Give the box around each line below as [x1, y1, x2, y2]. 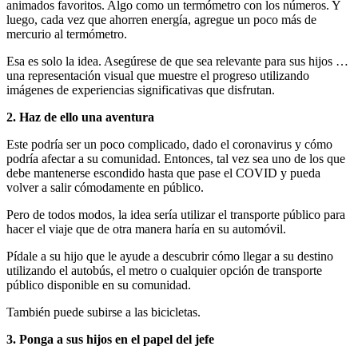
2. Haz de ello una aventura [6, 109, 154, 124]
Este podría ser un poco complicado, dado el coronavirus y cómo [6, 137, 332, 151]
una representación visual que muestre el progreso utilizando [6, 68, 309, 82]
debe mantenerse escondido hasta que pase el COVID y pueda [6, 165, 320, 180]
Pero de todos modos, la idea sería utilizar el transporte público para [6, 207, 345, 221]
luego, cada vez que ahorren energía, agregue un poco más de [6, 12, 316, 26]
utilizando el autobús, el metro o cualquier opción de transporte [6, 263, 322, 277]
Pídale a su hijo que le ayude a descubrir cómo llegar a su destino [6, 249, 333, 263]
